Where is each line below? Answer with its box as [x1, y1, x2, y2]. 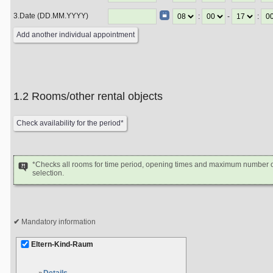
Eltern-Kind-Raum [31, 240, 93, 249]
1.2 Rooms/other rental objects [32, 90, 163, 102]
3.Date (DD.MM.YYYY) [13, 12, 88, 20]
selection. [32, 169, 64, 177]
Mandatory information [19, 218, 96, 226]
